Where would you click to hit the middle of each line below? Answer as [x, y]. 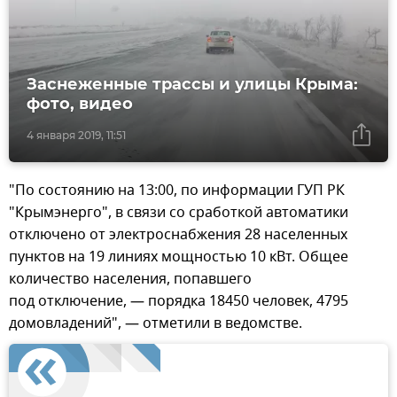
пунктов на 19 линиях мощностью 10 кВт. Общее [179, 257]
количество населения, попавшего [130, 280]
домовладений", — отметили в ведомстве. [156, 324]
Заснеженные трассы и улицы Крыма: [192, 85]
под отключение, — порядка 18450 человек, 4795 [179, 302]
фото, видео [80, 104]
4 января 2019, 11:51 [76, 136]
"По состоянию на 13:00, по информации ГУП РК [177, 191]
